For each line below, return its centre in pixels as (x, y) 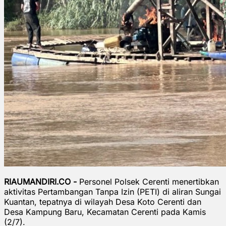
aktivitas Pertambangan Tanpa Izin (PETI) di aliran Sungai (112, 191)
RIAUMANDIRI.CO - (42, 181)
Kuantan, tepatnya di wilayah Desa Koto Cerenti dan (103, 202)
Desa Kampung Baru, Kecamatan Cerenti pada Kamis (105, 212)
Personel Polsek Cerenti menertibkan (149, 181)
